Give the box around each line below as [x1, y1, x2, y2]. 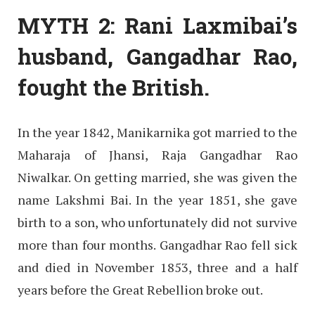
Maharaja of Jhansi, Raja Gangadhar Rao [18, 146, 297, 163]
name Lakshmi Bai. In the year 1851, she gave [18, 191, 297, 208]
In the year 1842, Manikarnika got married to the [18, 123, 297, 141]
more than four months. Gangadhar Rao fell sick [18, 236, 297, 253]
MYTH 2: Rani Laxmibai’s [18, 11, 297, 39]
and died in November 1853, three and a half [18, 258, 297, 276]
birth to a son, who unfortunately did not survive [18, 213, 297, 231]
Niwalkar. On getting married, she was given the [18, 168, 297, 186]
